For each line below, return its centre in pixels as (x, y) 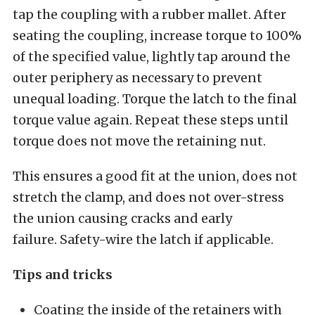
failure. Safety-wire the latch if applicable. (143, 239)
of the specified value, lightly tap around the (152, 57)
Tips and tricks (63, 275)
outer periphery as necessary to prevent (137, 78)
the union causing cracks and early (122, 218)
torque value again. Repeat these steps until (150, 120)
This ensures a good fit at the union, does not (155, 176)
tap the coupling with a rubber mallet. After (149, 14)
